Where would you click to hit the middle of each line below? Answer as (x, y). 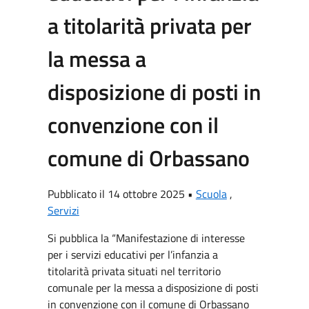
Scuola (211, 194)
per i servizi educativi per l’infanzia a (132, 255)
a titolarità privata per (149, 26)
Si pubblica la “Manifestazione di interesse (146, 238)
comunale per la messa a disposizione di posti (153, 288)
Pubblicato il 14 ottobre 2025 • (121, 194)
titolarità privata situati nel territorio (134, 271)
